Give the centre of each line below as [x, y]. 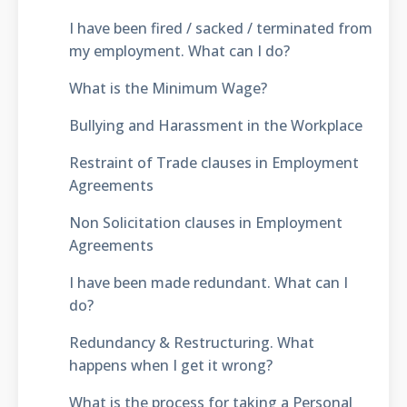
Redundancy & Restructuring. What [191, 342]
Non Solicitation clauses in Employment [205, 222]
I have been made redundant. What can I [208, 282]
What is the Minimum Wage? [168, 88]
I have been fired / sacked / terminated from [220, 28]
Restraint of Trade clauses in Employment [213, 162]
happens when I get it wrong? [170, 365]
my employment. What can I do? [179, 50]
